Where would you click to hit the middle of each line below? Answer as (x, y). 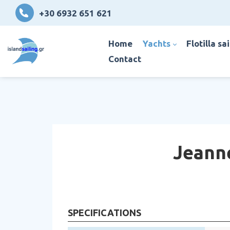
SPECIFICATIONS (104, 213)
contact (127, 59)
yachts (159, 43)
